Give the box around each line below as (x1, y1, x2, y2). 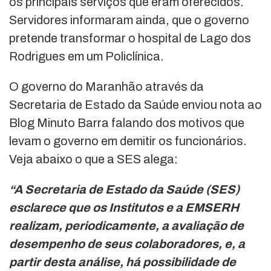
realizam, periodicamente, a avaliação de (9, 219, 244, 233)
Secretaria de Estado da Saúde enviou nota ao (9, 98, 262, 112)
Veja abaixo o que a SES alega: (9, 152, 178, 166)
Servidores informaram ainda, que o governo (9, 13, 249, 27)
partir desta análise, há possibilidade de (9, 255, 236, 269)
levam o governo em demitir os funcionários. (9, 134, 247, 148)
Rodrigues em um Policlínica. (9, 50, 164, 64)
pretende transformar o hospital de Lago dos (9, 31, 251, 45)
